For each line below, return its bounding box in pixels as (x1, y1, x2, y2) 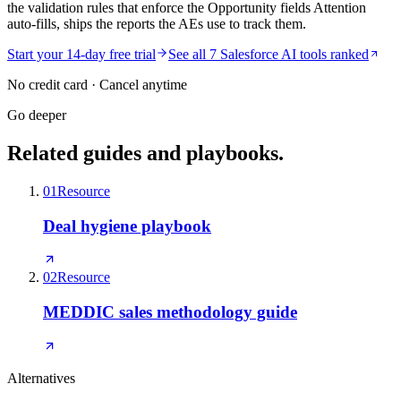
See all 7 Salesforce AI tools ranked (168, 47, 369, 63)
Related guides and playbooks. (7, 141, 284, 166)
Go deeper (7, 107, 66, 124)
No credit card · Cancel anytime (7, 77, 187, 93)
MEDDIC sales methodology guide (43, 303, 297, 322)
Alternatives (7, 370, 75, 386)
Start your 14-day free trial (7, 47, 156, 63)
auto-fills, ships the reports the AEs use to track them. (7, 16, 306, 32)
